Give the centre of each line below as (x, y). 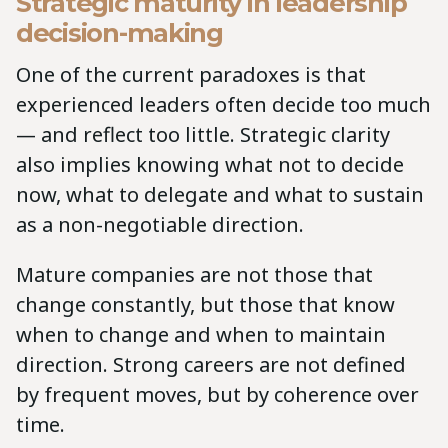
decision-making (119, 32)
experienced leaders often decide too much (223, 104)
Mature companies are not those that (194, 274)
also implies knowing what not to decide (210, 164)
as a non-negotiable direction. (160, 224)
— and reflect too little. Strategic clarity (203, 134)
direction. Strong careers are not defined (211, 364)
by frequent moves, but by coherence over (217, 394)
